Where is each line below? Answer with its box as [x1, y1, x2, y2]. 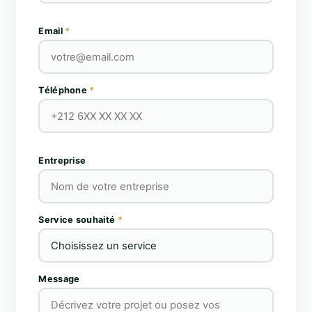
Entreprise [38, 155, 86, 166]
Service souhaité [38, 214, 118, 225]
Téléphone [38, 85, 90, 95]
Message [38, 274, 80, 284]
